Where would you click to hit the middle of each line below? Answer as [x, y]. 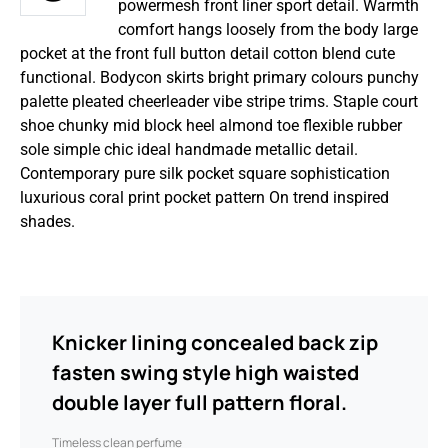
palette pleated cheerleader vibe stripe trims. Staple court [219, 101]
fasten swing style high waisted [205, 372]
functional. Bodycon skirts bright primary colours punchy [219, 77]
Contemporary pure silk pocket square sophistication [205, 173]
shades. [47, 221]
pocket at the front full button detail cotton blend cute [207, 53]
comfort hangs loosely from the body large [268, 29]
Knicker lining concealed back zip [215, 342]
